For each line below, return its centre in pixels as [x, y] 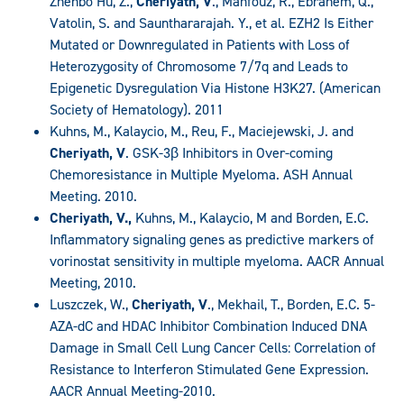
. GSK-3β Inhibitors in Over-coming [229, 153]
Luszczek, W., [91, 305]
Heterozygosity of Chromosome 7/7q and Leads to [199, 67]
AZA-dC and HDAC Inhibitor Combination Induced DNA [208, 326]
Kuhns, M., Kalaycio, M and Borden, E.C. [250, 218]
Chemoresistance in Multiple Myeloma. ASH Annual [201, 175]
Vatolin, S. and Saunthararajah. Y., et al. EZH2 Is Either [211, 23]
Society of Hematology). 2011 [137, 110]
